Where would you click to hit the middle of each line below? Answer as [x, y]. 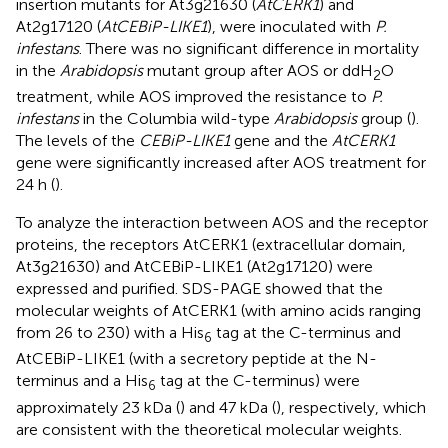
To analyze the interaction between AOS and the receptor [222, 223]
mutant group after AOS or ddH [258, 71]
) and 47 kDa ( [228, 407]
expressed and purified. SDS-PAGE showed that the [199, 289]
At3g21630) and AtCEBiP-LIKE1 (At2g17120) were [194, 267]
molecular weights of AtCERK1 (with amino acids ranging [218, 311]
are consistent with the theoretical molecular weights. [209, 429]
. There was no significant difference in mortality [249, 49]
